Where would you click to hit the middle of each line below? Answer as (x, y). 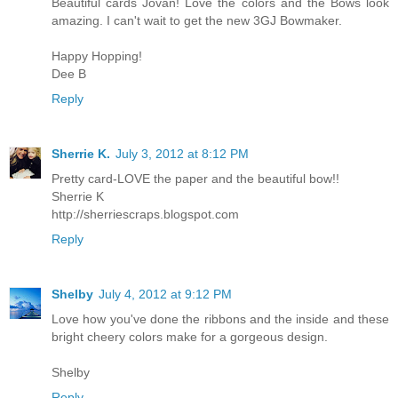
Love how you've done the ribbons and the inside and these (220, 318)
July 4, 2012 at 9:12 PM (165, 294)
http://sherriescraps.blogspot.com (145, 214)
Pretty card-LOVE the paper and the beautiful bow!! (195, 178)
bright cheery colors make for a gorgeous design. (190, 336)
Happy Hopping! (97, 56)
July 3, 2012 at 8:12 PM (182, 153)
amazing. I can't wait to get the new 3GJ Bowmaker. (197, 20)
